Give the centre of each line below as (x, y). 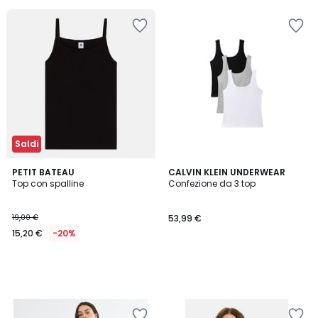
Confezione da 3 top (212, 183)
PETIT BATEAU (43, 172)
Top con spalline (48, 183)
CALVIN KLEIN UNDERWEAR (227, 172)
